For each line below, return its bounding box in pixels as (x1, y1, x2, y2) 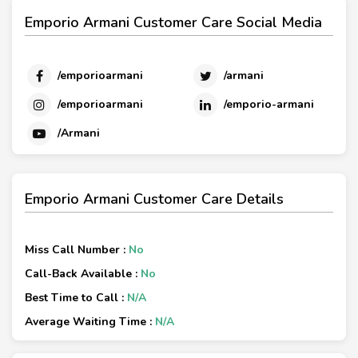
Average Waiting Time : (25, 313, 155, 329)
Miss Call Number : (25, 241, 129, 257)
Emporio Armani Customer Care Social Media (25, 13, 322, 33)
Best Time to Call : (25, 289, 127, 305)
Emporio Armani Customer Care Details (25, 189, 284, 209)
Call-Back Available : (25, 265, 141, 281)
